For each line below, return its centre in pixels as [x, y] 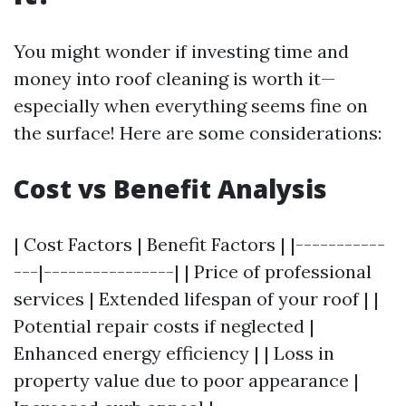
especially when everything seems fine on [191, 106]
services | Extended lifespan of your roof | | [196, 299]
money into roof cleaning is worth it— [174, 78]
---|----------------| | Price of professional [193, 271]
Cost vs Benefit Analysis [170, 188]
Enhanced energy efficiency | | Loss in [174, 353]
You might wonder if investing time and [181, 51]
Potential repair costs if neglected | [164, 326]
